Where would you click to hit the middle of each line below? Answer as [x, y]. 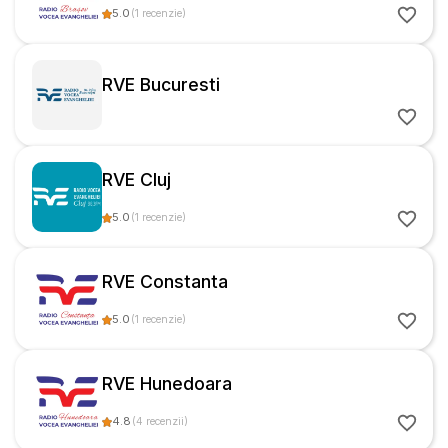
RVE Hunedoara [167, 383]
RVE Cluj [136, 179]
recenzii [165, 421]
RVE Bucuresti [161, 84]
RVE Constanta [165, 281]
